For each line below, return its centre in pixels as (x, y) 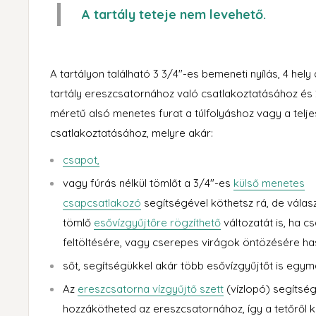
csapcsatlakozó (102, 203)
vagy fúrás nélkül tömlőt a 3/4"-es (148, 183)
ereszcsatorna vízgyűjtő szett (151, 289)
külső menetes (269, 183)
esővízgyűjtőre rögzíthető (157, 223)
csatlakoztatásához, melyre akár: (132, 133)
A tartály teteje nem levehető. (174, 14)
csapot (80, 160)
